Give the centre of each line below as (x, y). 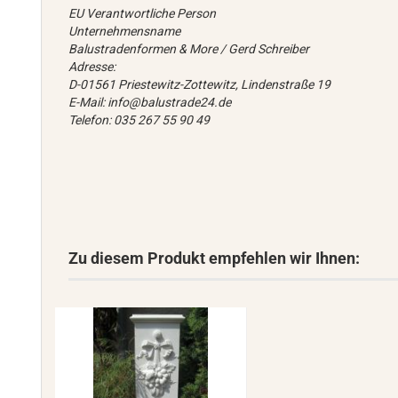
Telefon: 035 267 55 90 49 (139, 120)
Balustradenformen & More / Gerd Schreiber (189, 49)
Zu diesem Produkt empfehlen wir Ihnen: (215, 259)
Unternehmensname (125, 32)
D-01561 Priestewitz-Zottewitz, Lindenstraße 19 (200, 85)
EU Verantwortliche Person (143, 14)
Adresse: (92, 67)
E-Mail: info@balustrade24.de (150, 103)
